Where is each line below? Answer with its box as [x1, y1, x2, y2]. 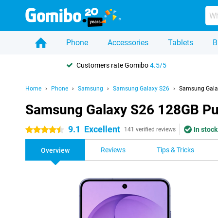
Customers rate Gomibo [76, 61, 150, 69]
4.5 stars [25, 126, 52, 134]
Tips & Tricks [157, 146, 194, 154]
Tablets [168, 38, 193, 47]
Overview [41, 146, 70, 154]
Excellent [84, 124, 120, 134]
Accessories [108, 38, 148, 47]
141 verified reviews [124, 126, 176, 133]
